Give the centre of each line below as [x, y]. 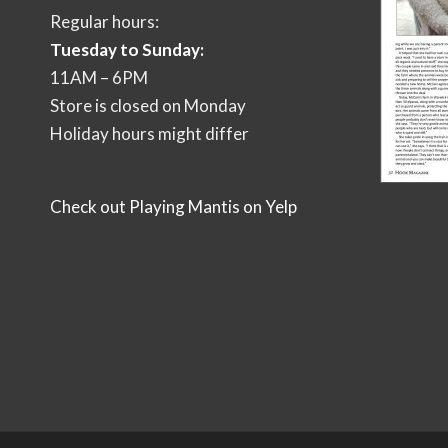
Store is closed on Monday [148, 106]
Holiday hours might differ [149, 134]
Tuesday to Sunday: [127, 50]
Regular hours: [104, 22]
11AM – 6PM [99, 78]
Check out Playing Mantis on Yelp [173, 206]
